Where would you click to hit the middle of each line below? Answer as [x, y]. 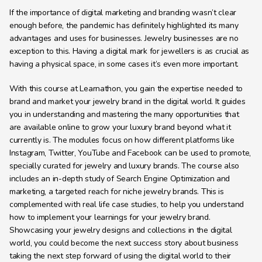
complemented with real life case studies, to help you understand [127, 204]
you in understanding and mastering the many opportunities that [124, 114]
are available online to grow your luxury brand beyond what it [120, 127]
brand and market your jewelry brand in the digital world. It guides [127, 101]
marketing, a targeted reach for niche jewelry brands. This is [117, 192]
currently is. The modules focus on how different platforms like [122, 140]
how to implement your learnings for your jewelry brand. [110, 217]
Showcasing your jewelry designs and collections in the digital [121, 230]
